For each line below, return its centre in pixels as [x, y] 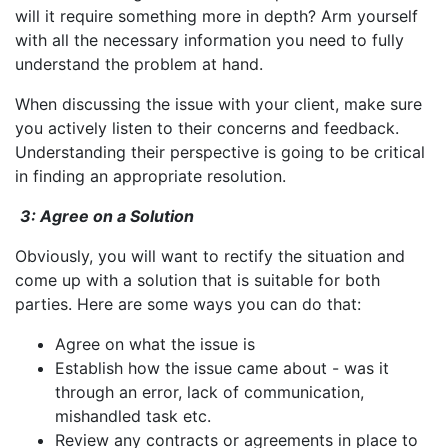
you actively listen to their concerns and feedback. [207, 127]
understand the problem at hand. [139, 63]
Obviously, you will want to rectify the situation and [210, 255]
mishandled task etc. [135, 415]
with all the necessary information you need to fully [209, 39]
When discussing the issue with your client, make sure [218, 103]
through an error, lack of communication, [209, 391]
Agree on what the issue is [155, 343]
